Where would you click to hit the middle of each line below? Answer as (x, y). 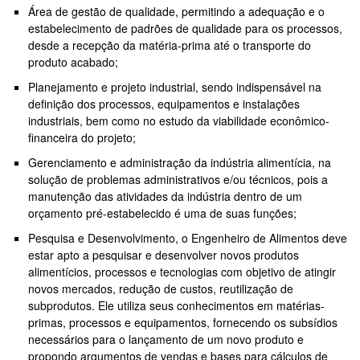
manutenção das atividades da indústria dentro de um (165, 196)
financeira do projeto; (84, 138)
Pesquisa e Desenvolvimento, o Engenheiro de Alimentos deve (188, 238)
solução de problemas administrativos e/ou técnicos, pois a (178, 180)
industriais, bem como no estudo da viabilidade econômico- (179, 121)
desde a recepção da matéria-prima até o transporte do (170, 45)
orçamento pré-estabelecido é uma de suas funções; (164, 213)
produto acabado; (75, 62)
